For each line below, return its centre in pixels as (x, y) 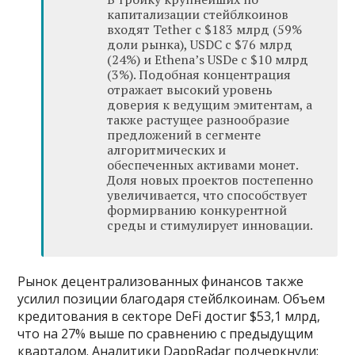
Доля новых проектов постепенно (210, 179)
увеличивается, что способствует (208, 195)
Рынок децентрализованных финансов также (161, 281)
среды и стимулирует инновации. (210, 225)
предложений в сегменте (184, 134)
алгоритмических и (167, 149)
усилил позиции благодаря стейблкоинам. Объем (172, 298)
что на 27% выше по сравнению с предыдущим (166, 333)
